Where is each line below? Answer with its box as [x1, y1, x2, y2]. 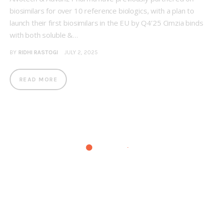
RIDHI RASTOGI [18, 49, 58, 56]
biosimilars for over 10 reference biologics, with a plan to [10, 6, 195, 16]
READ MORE [19, 76, 58, 83]
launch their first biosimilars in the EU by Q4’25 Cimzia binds [10, 18, 203, 28]
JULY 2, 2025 [64, 49, 98, 56]
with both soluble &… [10, 30, 78, 40]
